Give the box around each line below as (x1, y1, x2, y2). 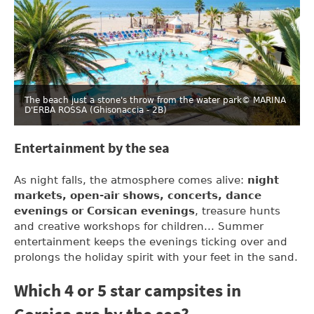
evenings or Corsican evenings (14, 204, 195, 217)
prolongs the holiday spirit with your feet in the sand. (14, 250, 298, 264)
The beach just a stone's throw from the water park (25, 95, 242, 105)
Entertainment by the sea (14, 139, 170, 158)
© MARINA (242, 95, 286, 105)
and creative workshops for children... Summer (14, 219, 264, 233)
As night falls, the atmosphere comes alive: (14, 173, 244, 186)
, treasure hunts (195, 204, 280, 217)
